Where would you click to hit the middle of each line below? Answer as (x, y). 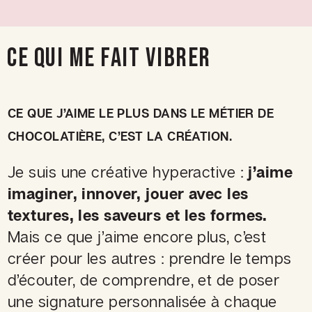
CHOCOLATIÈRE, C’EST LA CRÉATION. (120, 136)
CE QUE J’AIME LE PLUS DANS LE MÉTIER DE (141, 113)
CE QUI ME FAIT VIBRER (109, 58)
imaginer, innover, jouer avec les (128, 194)
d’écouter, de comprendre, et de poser (144, 280)
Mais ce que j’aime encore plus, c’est (137, 237)
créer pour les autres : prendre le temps (150, 258)
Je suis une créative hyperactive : (128, 172)
